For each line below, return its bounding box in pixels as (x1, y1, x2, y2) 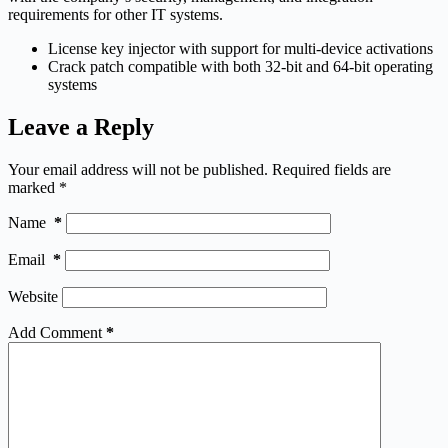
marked (8, 178, 59, 196)
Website (8, 287, 58, 305)
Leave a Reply (8, 113, 154, 140)
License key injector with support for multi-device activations (48, 39, 433, 57)
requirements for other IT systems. (8, 5, 223, 23)
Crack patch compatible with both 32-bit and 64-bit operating (48, 57, 433, 75)
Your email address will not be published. (8, 160, 268, 178)
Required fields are (272, 160, 391, 178)
